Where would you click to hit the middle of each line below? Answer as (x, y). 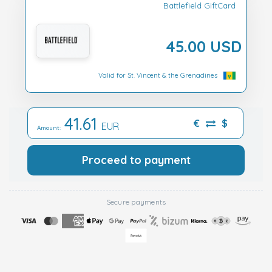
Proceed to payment (136, 160)
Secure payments (136, 202)
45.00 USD (204, 46)
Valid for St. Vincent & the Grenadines (158, 75)
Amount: (51, 127)
